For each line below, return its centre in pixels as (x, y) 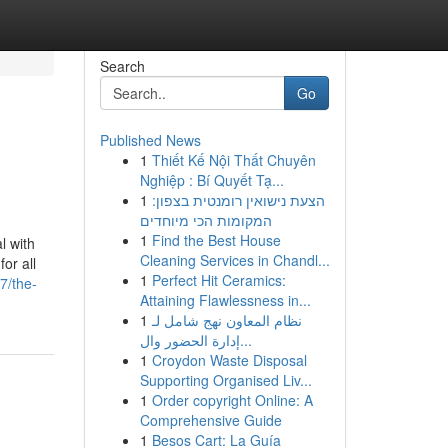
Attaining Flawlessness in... (225, 300)
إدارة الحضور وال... (245, 340)
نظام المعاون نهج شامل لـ (226, 320)
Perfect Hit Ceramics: (218, 280)
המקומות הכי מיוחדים (205, 220)
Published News (150, 140)
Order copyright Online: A (232, 400)
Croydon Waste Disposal (229, 360)
